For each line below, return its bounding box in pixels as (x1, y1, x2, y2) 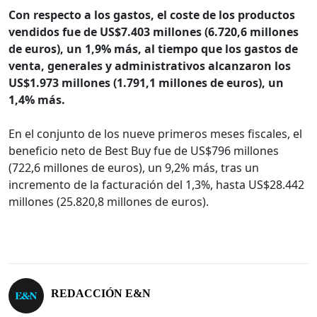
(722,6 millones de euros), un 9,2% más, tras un (8, 160, 259, 176)
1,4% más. (8, 92, 65, 108)
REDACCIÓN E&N (51, 287, 151, 299)
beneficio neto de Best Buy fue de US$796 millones (8, 143, 279, 159)
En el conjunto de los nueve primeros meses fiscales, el (8, 126, 302, 142)
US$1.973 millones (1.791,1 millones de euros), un (8, 75, 284, 91)
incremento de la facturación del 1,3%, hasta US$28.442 (8, 177, 304, 193)
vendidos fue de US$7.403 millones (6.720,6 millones (8, 24, 299, 40)
